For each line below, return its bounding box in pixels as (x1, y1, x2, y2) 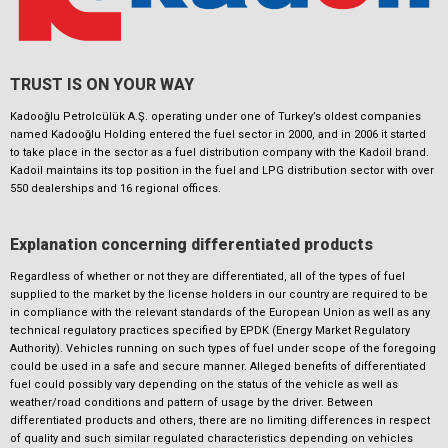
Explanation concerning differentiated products (10, 235, 373, 255)
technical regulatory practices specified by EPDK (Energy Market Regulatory (10, 324, 410, 338)
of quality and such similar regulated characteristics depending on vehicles (10, 432, 413, 446)
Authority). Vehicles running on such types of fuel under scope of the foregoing (10, 342, 436, 356)
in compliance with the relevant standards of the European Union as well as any (10, 306, 430, 320)
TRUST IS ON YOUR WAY (10, 74, 194, 94)
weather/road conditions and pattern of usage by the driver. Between (10, 396, 373, 410)
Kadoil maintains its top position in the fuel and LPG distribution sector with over (10, 163, 434, 177)
